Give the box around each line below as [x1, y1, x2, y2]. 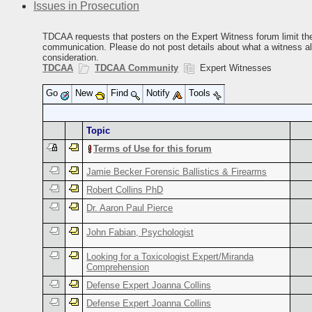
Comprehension [86, 261, 150, 272]
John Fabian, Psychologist [86, 226, 194, 237]
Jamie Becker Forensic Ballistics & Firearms [86, 166, 267, 177]
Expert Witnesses [194, 62, 272, 73]
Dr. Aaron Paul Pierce [86, 202, 173, 213]
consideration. [42, 52, 100, 63]
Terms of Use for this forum [93, 143, 212, 154]
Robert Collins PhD [86, 184, 164, 195]
